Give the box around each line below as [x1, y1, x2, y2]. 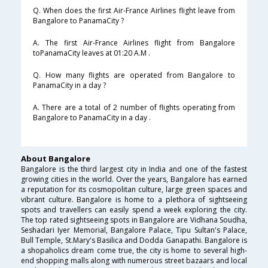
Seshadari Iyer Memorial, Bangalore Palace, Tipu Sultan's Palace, [21, 225, 247, 236]
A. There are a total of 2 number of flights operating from [33, 102, 235, 113]
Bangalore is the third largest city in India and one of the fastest [21, 164, 247, 175]
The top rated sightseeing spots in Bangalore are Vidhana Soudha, [21, 215, 247, 226]
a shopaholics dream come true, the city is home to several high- [21, 245, 247, 256]
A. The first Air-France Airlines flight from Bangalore [33, 38, 235, 48]
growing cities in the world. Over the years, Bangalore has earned [21, 174, 247, 185]
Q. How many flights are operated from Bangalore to [33, 70, 235, 81]
